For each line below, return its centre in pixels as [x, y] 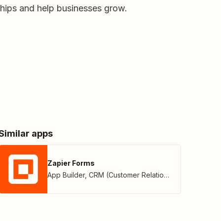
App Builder [66, 175]
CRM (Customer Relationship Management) [126, 175]
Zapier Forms [71, 163]
